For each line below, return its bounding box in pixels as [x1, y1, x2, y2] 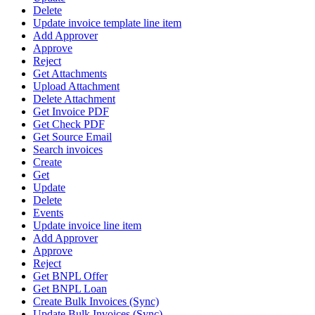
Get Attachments [33, 67, 107, 80]
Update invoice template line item [33, 17, 181, 30]
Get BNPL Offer [33, 270, 108, 283]
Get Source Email [33, 131, 112, 143]
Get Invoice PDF [33, 105, 109, 118]
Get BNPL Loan [33, 283, 107, 295]
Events [33, 207, 63, 219]
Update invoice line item [33, 219, 141, 232]
